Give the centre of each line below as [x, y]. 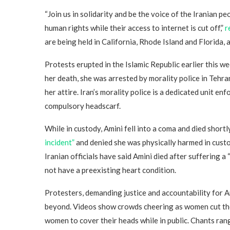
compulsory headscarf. [83, 106]
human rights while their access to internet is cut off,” [134, 28]
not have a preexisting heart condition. [110, 170]
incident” [60, 142]
